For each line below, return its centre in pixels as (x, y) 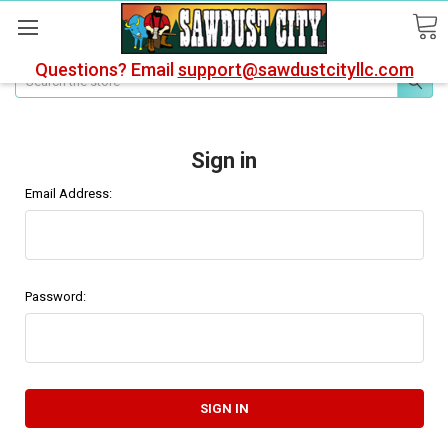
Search (34, 74)
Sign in (224, 161)
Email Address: (68, 194)
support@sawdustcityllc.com (295, 69)
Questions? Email (106, 69)
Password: (55, 296)
